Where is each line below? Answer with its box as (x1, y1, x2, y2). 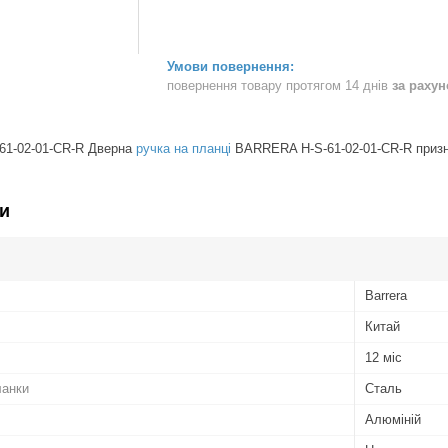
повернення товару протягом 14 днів (167, 77, 392, 93)
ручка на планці (136, 140, 231, 156)
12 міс (365, 349, 402, 365)
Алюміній (365, 411, 421, 427)
